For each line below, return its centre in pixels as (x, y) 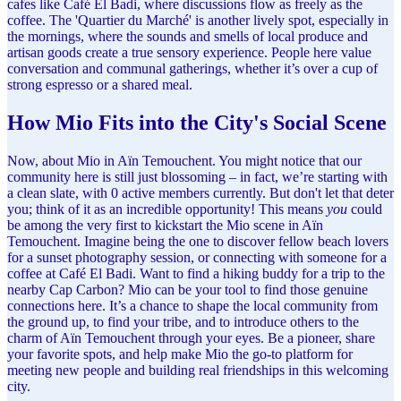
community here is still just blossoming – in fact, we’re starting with (197, 176)
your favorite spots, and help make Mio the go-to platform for (180, 354)
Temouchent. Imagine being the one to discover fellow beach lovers (198, 241)
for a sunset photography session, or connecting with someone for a (197, 257)
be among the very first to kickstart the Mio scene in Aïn (165, 225)
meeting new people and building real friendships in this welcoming (198, 370)
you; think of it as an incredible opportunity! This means (167, 209)
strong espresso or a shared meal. (100, 84)
